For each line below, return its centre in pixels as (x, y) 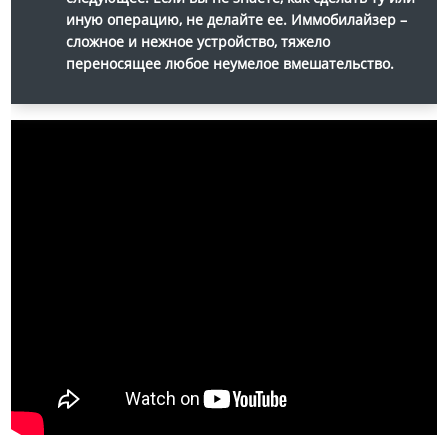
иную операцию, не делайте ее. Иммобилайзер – (236, 19)
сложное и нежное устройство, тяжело (198, 41)
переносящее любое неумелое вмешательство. (230, 63)
